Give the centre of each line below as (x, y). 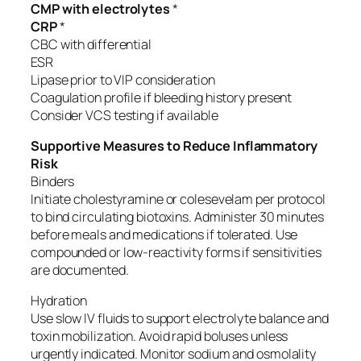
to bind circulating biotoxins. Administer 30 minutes (177, 217)
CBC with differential (91, 44)
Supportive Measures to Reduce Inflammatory (174, 146)
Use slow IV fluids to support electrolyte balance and (180, 319)
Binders (53, 182)
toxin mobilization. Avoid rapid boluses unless (160, 336)
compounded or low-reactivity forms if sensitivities (176, 253)
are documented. (80, 270)
